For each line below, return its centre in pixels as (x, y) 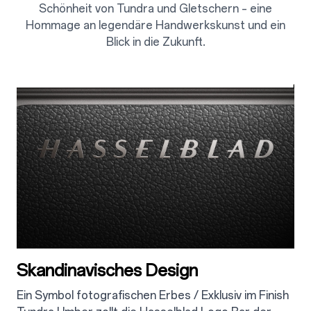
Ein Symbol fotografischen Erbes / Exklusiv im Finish (153, 296)
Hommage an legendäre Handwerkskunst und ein (155, 25)
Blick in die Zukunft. (155, 42)
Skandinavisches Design (107, 271)
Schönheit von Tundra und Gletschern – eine (155, 8)
